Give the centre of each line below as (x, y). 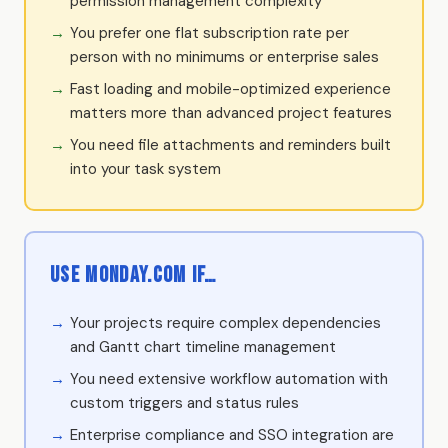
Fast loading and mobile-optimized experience (230, 88)
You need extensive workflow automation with (229, 378)
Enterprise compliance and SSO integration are (232, 434)
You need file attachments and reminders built (230, 144)
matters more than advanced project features (231, 112)
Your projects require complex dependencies (225, 322)
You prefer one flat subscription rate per (209, 32)
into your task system (145, 168)
